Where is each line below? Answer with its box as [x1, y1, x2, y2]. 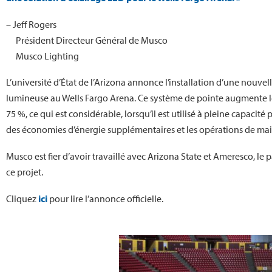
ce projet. [6, 165, 43, 178]
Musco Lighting [16, 49, 79, 62]
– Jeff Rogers [6, 18, 56, 30]
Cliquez [6, 192, 38, 205]
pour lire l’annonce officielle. [47, 192, 163, 205]
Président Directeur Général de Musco [16, 33, 168, 46]
